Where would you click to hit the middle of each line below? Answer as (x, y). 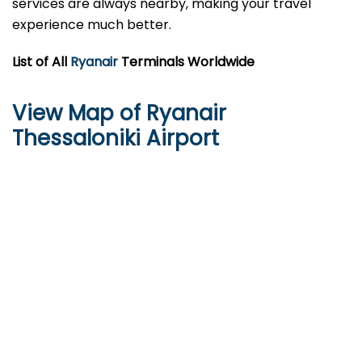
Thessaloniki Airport (116, 139)
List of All (41, 62)
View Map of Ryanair (119, 114)
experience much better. (92, 25)
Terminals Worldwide (186, 62)
